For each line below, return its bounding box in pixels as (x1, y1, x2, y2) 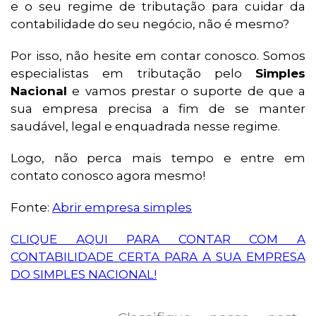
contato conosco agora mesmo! (11, 169, 205, 183)
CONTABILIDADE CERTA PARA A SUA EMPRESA (11, 250, 305, 265)
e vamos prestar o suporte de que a (67, 84, 305, 99)
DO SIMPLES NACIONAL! (11, 267, 157, 282)
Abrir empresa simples (52, 200, 192, 215)
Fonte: (11, 200, 52, 215)
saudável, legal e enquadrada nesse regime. (11, 119, 283, 134)
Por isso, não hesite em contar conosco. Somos (11, 49, 305, 63)
